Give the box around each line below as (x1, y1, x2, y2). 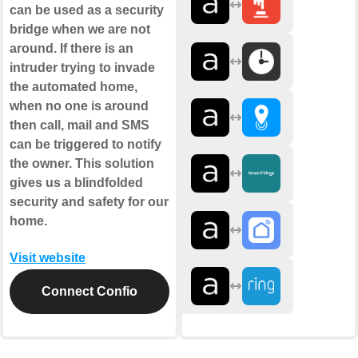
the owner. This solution (10, 157, 154, 171)
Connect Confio (42, 284, 137, 299)
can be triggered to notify (10, 137, 161, 152)
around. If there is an (10, 42, 133, 56)
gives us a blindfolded (10, 176, 143, 190)
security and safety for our (10, 195, 169, 209)
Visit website (10, 251, 86, 265)
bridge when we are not (10, 22, 150, 37)
